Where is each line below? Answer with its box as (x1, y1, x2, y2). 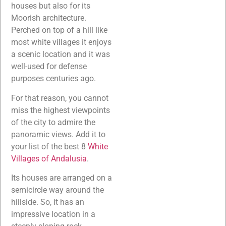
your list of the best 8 (11, 141, 88, 151)
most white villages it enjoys (11, 37, 111, 47)
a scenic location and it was (11, 49, 110, 60)
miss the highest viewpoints (11, 105, 110, 115)
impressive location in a (11, 209, 95, 219)
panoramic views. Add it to (11, 129, 105, 139)
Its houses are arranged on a (11, 173, 112, 183)
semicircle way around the (11, 185, 104, 195)
